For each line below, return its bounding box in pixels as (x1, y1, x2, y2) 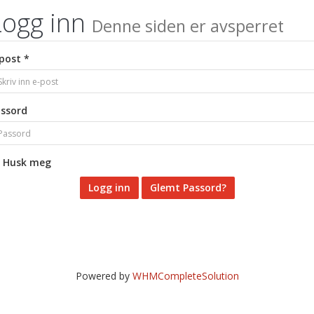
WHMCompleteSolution (132, 269, 239, 282)
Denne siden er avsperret (92, 15, 284, 37)
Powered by (75, 269, 132, 282)
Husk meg (3, 156, 51, 169)
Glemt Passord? (149, 181, 226, 194)
